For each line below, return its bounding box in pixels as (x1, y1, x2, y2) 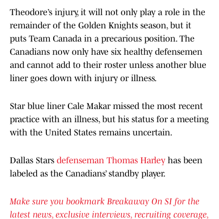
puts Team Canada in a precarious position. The (10, 34, 195, 44)
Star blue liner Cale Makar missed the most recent (10, 101, 203, 111)
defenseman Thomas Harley (57, 155, 165, 166)
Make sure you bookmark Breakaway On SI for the (10, 197, 199, 207)
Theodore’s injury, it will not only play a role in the (10, 7, 205, 18)
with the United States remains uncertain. (10, 128, 173, 138)
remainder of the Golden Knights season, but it (10, 21, 191, 31)
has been (165, 155, 202, 166)
